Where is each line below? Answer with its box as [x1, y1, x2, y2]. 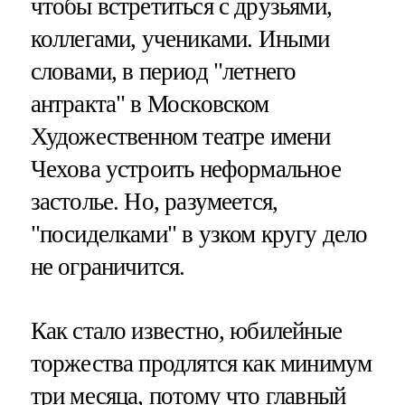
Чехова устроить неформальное [30, 155, 341, 184]
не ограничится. [30, 253, 185, 281]
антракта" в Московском [30, 90, 269, 118]
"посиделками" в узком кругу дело [30, 221, 368, 249]
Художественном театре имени [30, 123, 331, 151]
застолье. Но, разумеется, [30, 188, 278, 216]
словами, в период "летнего [30, 58, 297, 86]
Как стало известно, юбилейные [30, 317, 342, 345]
